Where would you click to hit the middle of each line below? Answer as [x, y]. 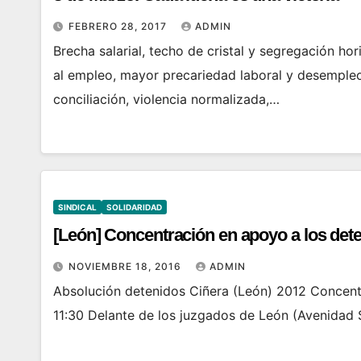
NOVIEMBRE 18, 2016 [127, 266]
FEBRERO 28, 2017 [119, 26]
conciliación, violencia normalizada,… [166, 99]
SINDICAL [77, 207]
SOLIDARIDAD [134, 207]
